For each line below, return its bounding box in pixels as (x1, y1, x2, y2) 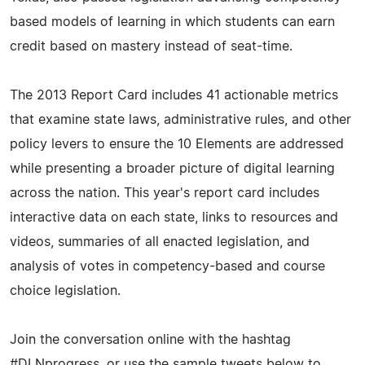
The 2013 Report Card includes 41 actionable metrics (10, 88, 338, 102)
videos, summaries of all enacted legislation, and (10, 235, 310, 248)
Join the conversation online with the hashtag (10, 332, 291, 346)
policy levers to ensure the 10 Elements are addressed (10, 137, 344, 151)
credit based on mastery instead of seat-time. (10, 39, 292, 53)
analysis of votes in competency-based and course (10, 259, 325, 273)
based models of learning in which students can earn (10, 15, 335, 29)
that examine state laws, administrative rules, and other (10, 112, 351, 126)
